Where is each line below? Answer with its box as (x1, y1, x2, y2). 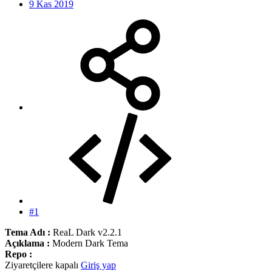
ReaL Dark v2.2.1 (53, 226, 122, 237)
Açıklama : (5, 237, 52, 248)
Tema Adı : (5, 226, 53, 237)
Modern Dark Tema (52, 237, 128, 248)
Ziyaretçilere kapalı (5, 259, 81, 270)
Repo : (5, 248, 32, 259)
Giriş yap (81, 259, 116, 270)
